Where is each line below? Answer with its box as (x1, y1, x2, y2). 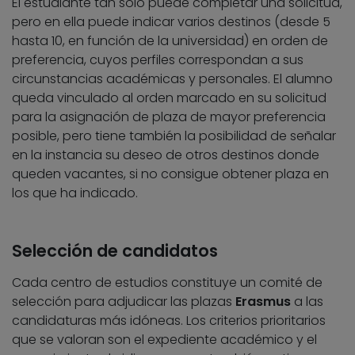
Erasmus (235, 292, 291, 311)
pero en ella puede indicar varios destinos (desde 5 (12, 13, 330, 32)
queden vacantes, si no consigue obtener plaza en (12, 165, 329, 184)
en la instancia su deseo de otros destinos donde (12, 146, 319, 165)
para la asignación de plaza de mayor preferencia (12, 108, 326, 127)
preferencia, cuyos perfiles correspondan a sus (12, 51, 303, 70)
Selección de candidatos (12, 239, 218, 263)
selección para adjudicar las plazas (12, 292, 235, 311)
